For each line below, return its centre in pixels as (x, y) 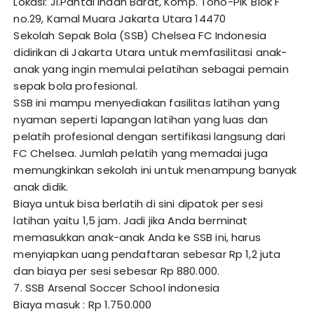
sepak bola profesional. (75, 86)
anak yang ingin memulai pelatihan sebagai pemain (151, 69)
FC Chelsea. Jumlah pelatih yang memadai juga (141, 153)
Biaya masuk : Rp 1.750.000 (83, 305)
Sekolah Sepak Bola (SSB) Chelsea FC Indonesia (140, 36)
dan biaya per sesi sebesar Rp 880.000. (117, 271)
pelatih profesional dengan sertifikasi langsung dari (150, 137)
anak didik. (41, 187)
